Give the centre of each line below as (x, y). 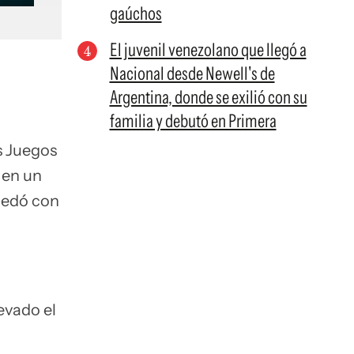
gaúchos (136, 13)
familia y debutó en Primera (193, 121)
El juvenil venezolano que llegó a (208, 50)
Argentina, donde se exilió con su (208, 97)
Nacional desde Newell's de (192, 73)
